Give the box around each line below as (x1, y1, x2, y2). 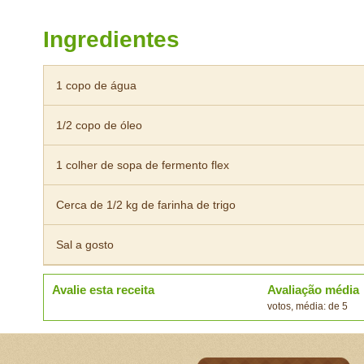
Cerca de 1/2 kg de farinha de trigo (56, 198, 236, 211)
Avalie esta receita (52, 283, 154, 297)
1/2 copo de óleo (56, 119, 142, 132)
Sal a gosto (56, 238, 114, 251)
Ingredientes (43, 27, 180, 52)
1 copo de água (56, 79, 136, 92)
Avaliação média (267, 283, 359, 297)
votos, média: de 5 (267, 301, 348, 312)
